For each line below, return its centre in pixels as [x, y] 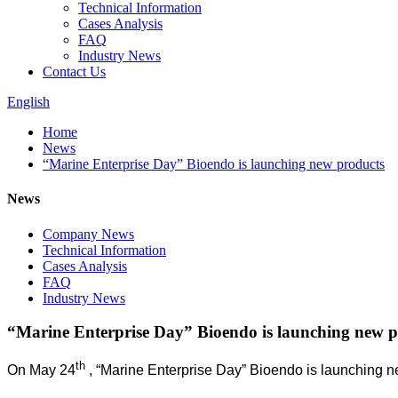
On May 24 [41, 370]
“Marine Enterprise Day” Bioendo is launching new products [214, 164]
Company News [88, 234]
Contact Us [74, 72]
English [28, 102]
